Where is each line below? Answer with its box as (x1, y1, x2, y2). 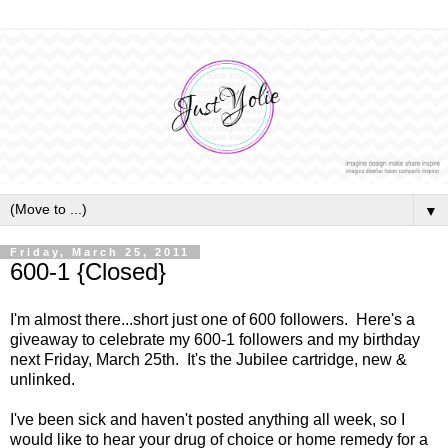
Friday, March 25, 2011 (10, 246, 190, 259)
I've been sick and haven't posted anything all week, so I (10, 410, 405, 428)
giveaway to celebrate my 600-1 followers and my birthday (10, 330, 420, 348)
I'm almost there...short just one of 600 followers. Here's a (10, 310, 415, 328)
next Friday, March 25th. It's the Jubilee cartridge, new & (10, 350, 407, 368)
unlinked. (10, 370, 75, 388)
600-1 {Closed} (10, 258, 166, 286)
